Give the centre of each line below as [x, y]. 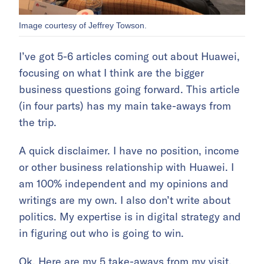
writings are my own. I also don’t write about [125, 200]
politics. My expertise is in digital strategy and [130, 217]
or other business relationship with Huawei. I [126, 167]
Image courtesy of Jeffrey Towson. [83, 26]
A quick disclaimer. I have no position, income [129, 151]
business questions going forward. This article [129, 90]
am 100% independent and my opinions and [124, 184]
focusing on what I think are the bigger [111, 73]
